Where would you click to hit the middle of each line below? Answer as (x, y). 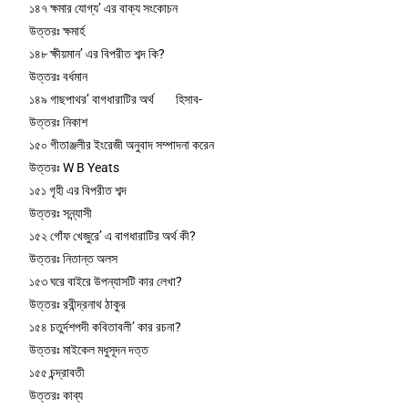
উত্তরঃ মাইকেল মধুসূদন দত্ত (89, 349)
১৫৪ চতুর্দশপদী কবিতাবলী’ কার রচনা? (106, 326)
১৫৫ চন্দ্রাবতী (57, 372)
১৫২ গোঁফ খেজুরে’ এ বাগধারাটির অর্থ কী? (113, 235)
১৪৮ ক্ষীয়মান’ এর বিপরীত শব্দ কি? (97, 53)
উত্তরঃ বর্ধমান (59, 76)
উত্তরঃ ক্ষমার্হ (57, 31)
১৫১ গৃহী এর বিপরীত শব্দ (78, 190)
